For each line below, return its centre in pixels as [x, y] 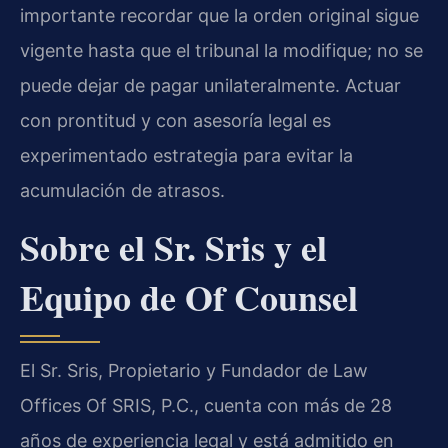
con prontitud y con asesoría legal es [175, 120]
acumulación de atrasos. [122, 190]
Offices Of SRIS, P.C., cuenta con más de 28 [206, 406]
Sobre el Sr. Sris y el [173, 247]
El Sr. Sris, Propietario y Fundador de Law [194, 371]
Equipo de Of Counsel [189, 297]
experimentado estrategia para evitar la [186, 155]
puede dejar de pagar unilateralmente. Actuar [210, 85]
